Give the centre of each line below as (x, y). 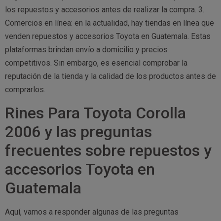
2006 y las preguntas (78, 131)
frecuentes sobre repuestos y (108, 150)
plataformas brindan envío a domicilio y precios (86, 50)
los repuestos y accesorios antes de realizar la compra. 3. (105, 10)
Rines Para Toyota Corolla (95, 113)
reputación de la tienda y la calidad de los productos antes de (110, 76)
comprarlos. (25, 90)
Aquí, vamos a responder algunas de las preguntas (92, 212)
